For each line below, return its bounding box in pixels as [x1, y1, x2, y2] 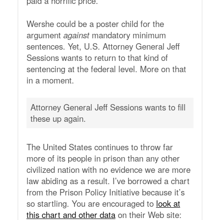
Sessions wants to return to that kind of [26, 52, 168, 64]
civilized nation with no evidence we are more [26, 164, 191, 176]
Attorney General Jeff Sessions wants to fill [30, 101, 186, 113]
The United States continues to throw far [26, 141, 173, 153]
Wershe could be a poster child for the [26, 18, 164, 30]
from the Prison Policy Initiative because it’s [26, 186, 185, 198]
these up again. [30, 112, 86, 124]
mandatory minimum [89, 29, 166, 41]
